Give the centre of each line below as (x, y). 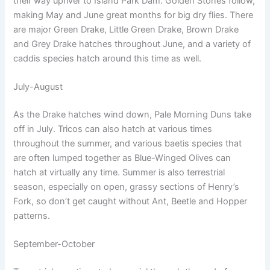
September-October (54, 244)
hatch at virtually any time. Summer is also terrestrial (119, 172)
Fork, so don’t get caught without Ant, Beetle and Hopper (130, 201)
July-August (38, 86)
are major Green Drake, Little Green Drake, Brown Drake (126, 29)
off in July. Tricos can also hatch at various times (113, 129)
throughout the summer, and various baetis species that (128, 143)
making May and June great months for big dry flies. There (133, 15)
